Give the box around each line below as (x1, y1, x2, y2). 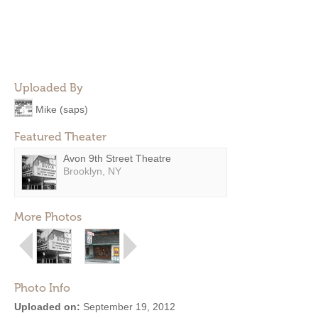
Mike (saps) (35, 103, 88, 115)
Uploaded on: (14, 301, 80, 312)
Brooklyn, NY (63, 165, 121, 177)
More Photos (14, 210, 82, 224)
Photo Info (14, 281, 70, 295)
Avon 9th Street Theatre (63, 153, 171, 164)
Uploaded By (14, 81, 83, 94)
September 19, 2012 (80, 301, 175, 312)
